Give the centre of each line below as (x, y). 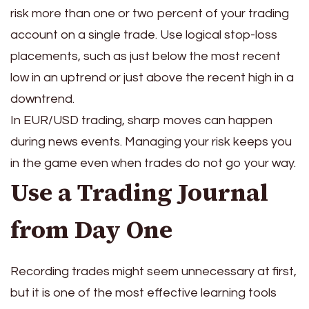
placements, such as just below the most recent (146, 57)
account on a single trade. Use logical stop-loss (144, 35)
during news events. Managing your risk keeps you (151, 142)
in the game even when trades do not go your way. (153, 163)
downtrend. (42, 99)
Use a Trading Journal (139, 193)
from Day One (91, 230)
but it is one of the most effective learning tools (143, 292)
